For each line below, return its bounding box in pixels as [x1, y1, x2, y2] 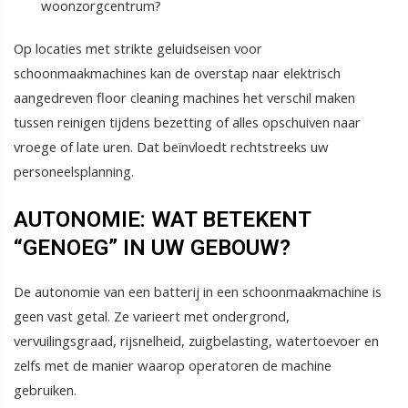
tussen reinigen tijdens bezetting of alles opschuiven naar [14, 112, 361, 131]
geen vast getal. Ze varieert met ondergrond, [14, 306, 290, 325]
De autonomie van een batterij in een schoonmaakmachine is [14, 281, 382, 301]
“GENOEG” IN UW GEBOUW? [14, 234, 291, 260]
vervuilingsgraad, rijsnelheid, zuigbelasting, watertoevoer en [14, 331, 379, 350]
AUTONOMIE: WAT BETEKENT [14, 206, 311, 232]
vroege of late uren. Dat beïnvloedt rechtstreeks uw [14, 137, 329, 156]
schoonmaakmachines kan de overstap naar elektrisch [14, 63, 341, 82]
